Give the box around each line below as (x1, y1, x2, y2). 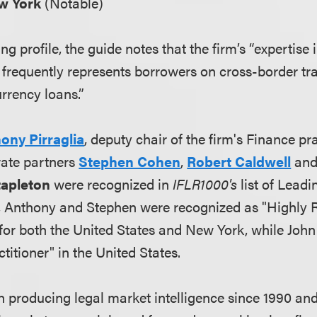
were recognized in (50, 173, 173, 195)
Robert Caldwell (187, 151, 292, 172)
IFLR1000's (173, 173, 238, 195)
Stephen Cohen (79, 151, 181, 172)
